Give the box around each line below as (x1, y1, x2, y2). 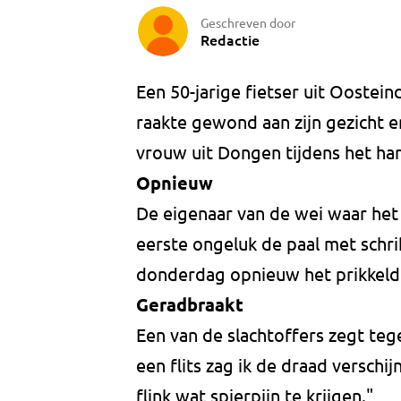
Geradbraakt (136, 293, 243, 317)
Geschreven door (200, 13, 295, 30)
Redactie (200, 29, 260, 49)
